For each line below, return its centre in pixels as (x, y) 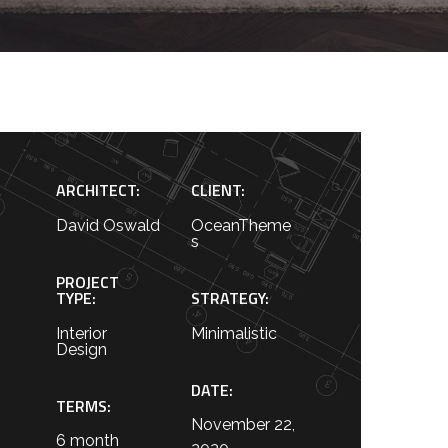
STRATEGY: (229, 298)
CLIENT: (217, 190)
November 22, (242, 424)
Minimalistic (233, 333)
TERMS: (83, 406)
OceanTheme (240, 225)
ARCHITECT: (97, 190)
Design (81, 349)
